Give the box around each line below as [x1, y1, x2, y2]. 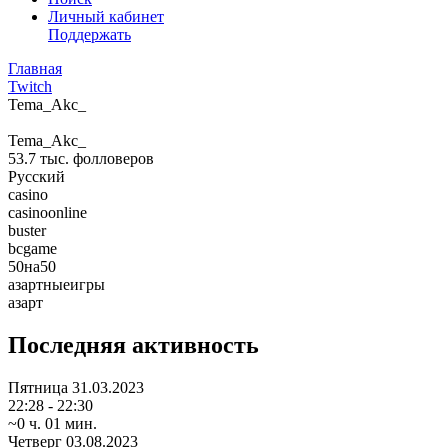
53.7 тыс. [8, 150, 69, 167]
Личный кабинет [48, 8, 164, 25]
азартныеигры [8, 276, 105, 293]
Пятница [8, 378, 72, 396]
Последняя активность [8, 331, 259, 358]
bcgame [8, 240, 57, 257]
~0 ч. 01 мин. [8, 414, 97, 432]
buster [8, 222, 46, 239]
